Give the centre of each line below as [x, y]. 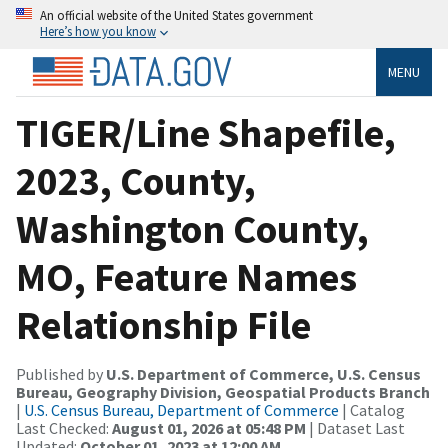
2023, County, [136, 180]
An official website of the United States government [176, 15]
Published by [61, 373]
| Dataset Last [355, 427]
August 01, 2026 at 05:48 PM [209, 427]
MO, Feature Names [186, 276]
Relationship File [163, 324]
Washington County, [192, 228]
